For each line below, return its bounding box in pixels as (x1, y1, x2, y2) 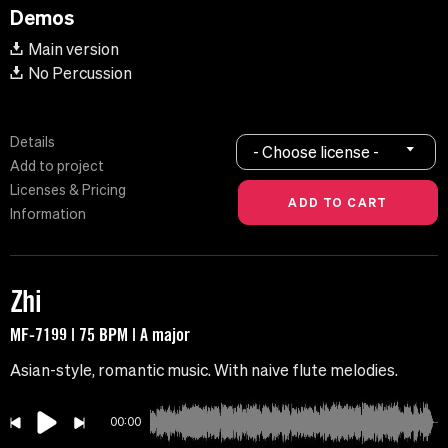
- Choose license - (253, 142, 380, 161)
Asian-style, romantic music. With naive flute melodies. (10, 361, 398, 380)
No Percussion (28, 64, 132, 83)
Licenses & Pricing (10, 182, 126, 199)
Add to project (10, 158, 104, 175)
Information (10, 206, 86, 223)
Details (10, 134, 55, 151)
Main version (28, 40, 119, 59)
